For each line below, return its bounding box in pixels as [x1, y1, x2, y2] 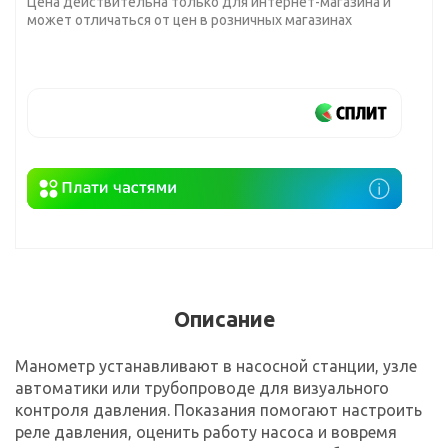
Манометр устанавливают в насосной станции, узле [15, 356, 417, 375]
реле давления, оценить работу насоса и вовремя [15, 422, 397, 441]
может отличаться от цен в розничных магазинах [27, 12, 352, 28]
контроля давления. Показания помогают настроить [15, 400, 422, 419]
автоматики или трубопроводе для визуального [15, 378, 389, 397]
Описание [173, 306, 275, 331]
